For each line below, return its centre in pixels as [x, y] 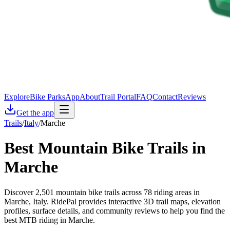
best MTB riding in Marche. [50, 220]
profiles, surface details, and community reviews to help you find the [114, 210]
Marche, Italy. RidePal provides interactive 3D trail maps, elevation [112, 201]
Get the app [35, 113]
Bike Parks [47, 97]
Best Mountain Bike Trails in [105, 148]
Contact [165, 97]
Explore [17, 97]
